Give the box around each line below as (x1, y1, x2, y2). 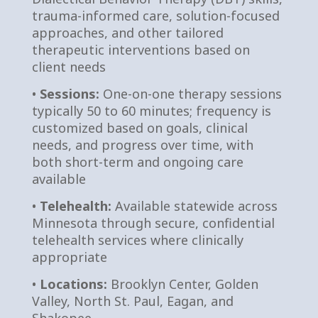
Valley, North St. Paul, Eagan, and (31, 292, 234, 309)
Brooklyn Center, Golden (106, 275, 258, 292)
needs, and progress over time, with (31, 136, 253, 153)
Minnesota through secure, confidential (31, 214, 275, 231)
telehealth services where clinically (31, 231, 243, 248)
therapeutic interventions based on (31, 41, 250, 58)
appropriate (31, 248, 107, 265)
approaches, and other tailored (31, 24, 224, 41)
